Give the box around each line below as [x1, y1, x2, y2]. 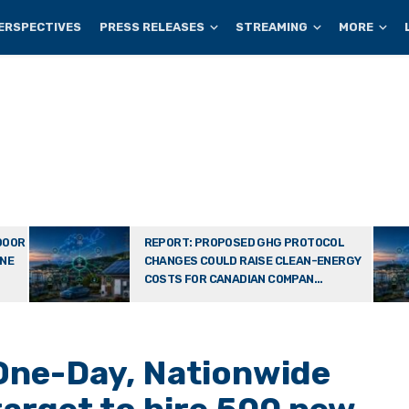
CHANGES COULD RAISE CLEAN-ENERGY [143, 254, 362, 267]
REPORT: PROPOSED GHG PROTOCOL [143, 236, 345, 249]
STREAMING [236, 20, 309, 34]
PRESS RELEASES [100, 20, 205, 34]
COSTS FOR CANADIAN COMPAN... [143, 272, 323, 286]
